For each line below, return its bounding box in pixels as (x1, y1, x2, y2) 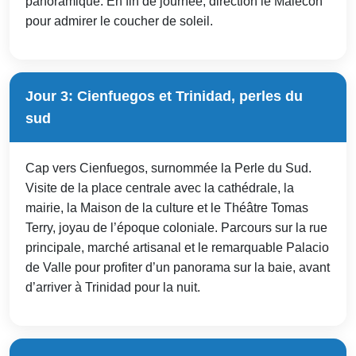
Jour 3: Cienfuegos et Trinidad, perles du (25, 87, 303, 104)
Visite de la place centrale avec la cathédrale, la (25, 180, 294, 195)
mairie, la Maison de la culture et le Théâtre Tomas (25, 200, 308, 215)
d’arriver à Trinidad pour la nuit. (25, 280, 200, 294)
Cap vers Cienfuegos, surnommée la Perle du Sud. (25, 161, 311, 175)
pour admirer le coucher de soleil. (25, 14, 213, 28)
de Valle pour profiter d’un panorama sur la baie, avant (25, 260, 330, 274)
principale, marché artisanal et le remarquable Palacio (25, 240, 329, 254)
